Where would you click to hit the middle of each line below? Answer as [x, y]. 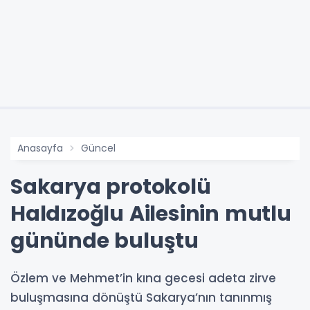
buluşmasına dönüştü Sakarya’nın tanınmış [141, 297]
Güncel [98, 148]
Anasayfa [40, 148]
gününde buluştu [105, 240]
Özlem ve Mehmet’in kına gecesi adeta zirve [143, 278]
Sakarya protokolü [111, 186]
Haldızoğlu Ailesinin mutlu [151, 213]
